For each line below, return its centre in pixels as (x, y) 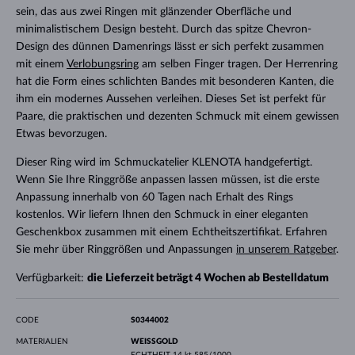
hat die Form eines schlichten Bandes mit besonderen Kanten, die (174, 81)
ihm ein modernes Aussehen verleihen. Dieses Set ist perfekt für (170, 99)
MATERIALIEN (42, 341)
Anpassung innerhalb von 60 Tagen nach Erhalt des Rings (154, 197)
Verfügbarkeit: (51, 278)
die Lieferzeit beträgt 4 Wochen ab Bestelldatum (208, 278)
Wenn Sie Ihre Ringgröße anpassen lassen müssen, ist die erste (167, 179)
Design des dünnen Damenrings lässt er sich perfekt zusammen (170, 46)
